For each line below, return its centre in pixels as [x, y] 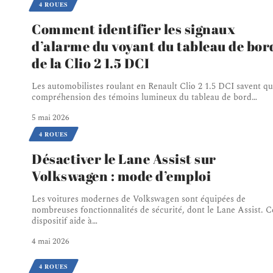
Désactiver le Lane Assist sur [124, 158]
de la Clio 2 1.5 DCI [90, 63]
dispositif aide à [62, 221]
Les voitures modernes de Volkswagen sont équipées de [139, 199]
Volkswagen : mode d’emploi [121, 175]
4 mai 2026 [51, 241]
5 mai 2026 [51, 118]
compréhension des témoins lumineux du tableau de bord [142, 97]
